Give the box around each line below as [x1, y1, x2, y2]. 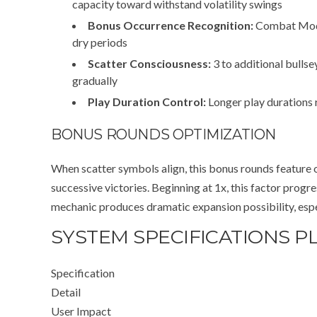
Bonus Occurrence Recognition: [88, 18, 253, 32]
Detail [51, 285, 81, 299]
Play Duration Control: [88, 95, 206, 108]
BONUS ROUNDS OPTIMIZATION [51, 126, 276, 143]
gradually [72, 74, 117, 87]
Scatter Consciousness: [88, 57, 211, 70]
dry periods [72, 35, 127, 49]
